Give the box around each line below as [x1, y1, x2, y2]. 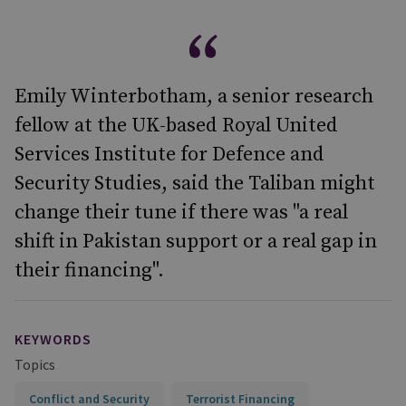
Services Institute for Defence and [14, 142, 324, 167]
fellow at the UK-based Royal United [14, 113, 338, 138]
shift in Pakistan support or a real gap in [14, 229, 377, 254]
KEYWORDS [14, 330, 92, 348]
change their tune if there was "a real [14, 200, 348, 225]
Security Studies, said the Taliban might [14, 171, 375, 196]
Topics [14, 355, 55, 373]
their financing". [14, 258, 164, 283]
